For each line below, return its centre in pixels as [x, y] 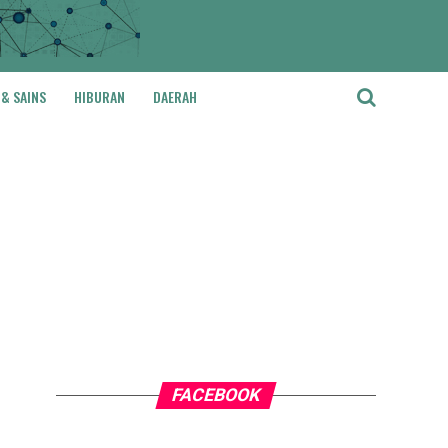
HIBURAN [99, 96]
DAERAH [175, 96]
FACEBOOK [216, 395]
